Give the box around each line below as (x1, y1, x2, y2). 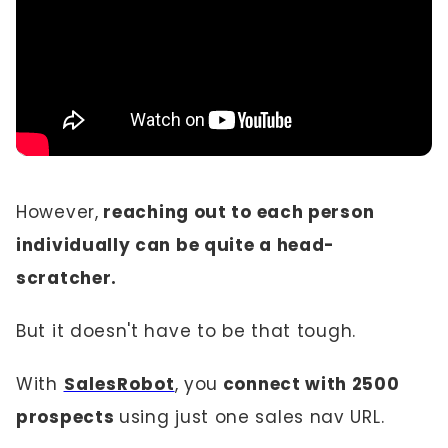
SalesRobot (63, 372, 175, 396)
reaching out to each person (98, 200, 375, 224)
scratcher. (16, 266, 117, 290)
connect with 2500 (218, 372, 400, 396)
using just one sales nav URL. (119, 405, 385, 429)
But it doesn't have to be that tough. (16, 319, 356, 343)
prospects (16, 405, 119, 429)
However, (16, 200, 99, 224)
